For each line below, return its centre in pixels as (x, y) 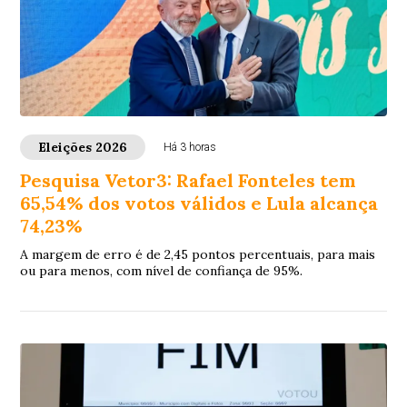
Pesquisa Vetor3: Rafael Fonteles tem (189, 181)
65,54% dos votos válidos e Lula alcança (199, 203)
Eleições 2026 (83, 148)
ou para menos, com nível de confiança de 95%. (162, 271)
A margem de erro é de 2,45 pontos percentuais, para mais (198, 255)
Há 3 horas (190, 148)
